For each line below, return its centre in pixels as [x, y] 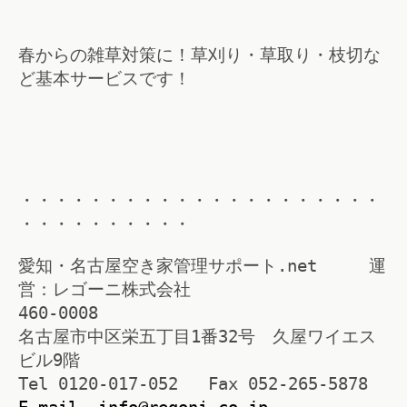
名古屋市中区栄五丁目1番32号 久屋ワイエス [197, 337]
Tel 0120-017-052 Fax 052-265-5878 [193, 384]
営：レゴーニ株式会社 [104, 290]
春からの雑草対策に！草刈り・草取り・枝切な [199, 55]
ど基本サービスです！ [104, 79]
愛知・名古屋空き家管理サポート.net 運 [202, 266]
